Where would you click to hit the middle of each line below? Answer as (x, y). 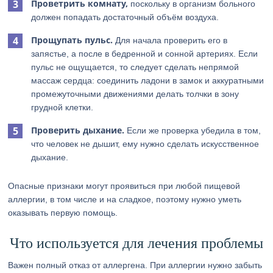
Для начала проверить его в (170, 40)
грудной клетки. (62, 107)
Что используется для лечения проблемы (136, 243)
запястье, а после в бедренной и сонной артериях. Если (145, 54)
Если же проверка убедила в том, (193, 130)
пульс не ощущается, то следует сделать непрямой (135, 67)
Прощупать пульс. (72, 40)
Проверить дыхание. (78, 130)
